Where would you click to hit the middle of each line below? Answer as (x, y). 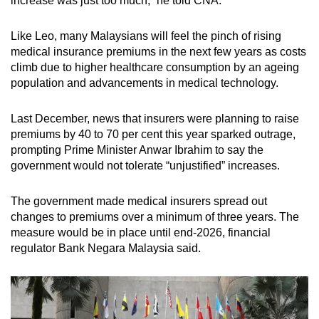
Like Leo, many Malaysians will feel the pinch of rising (146, 36)
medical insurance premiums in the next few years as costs (158, 51)
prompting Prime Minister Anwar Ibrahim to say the (137, 150)
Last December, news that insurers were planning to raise (155, 118)
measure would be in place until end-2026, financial (141, 232)
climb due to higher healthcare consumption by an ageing (155, 67)
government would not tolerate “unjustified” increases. (147, 165)
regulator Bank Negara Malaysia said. (106, 248)
